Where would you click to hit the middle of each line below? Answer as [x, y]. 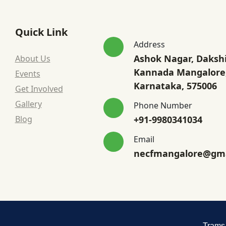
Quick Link [41, 32]
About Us [33, 58]
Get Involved [39, 89]
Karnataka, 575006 [175, 86]
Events [27, 73]
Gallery [28, 104]
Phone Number [163, 105]
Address [149, 44]
